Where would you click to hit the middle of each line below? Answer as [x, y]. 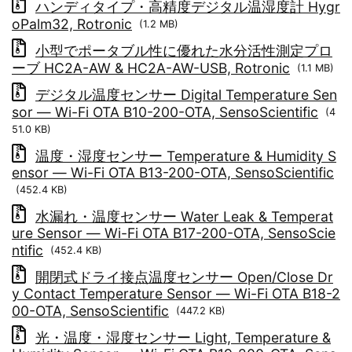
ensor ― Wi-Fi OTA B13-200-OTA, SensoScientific [173, 173]
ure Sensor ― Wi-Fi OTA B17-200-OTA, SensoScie [174, 233]
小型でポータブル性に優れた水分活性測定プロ [184, 51]
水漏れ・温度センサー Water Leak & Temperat [184, 217]
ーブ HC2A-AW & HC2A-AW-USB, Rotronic [151, 68]
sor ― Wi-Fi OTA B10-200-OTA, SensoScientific [165, 112]
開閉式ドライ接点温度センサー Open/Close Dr [184, 277]
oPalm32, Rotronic [72, 24]
